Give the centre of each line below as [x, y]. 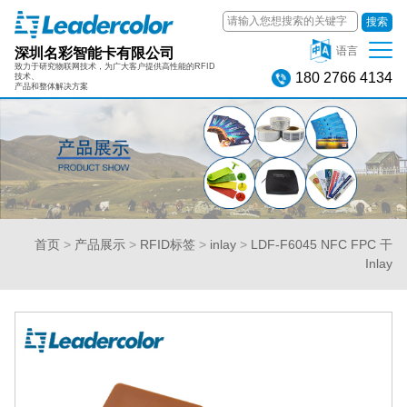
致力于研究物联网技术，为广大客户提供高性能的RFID [115, 66]
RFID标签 [168, 244]
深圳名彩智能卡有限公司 [94, 52]
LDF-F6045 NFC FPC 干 [322, 244]
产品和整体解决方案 [51, 86]
